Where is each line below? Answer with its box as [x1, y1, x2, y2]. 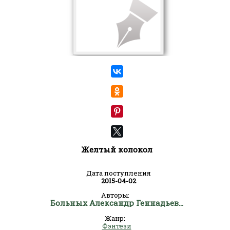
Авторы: [101, 190, 129, 200]
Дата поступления [86, 168, 151, 178]
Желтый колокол [81, 144, 152, 155]
